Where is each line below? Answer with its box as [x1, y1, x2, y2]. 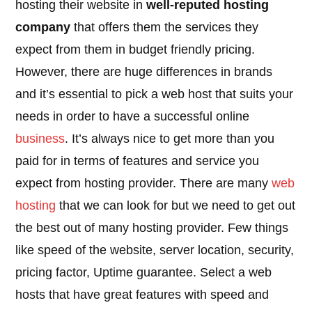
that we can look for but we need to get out [56, 198, 296, 213]
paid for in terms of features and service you [15, 154, 260, 169]
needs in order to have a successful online [15, 109, 250, 124]
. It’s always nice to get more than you [65, 132, 275, 146]
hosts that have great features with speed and [15, 288, 270, 302]
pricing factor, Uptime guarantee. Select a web [15, 265, 272, 280]
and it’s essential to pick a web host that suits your [15, 87, 294, 102]
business [15, 132, 65, 146]
